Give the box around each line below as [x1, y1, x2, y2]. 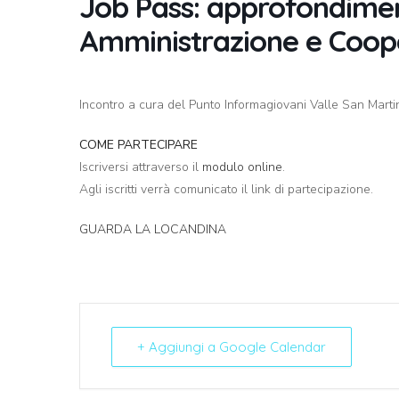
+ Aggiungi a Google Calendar [137, 338, 326, 356]
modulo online [202, 159, 282, 176]
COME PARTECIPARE [79, 136, 198, 154]
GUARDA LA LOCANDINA [79, 221, 226, 239]
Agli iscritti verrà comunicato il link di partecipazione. [79, 181, 373, 199]
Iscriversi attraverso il [79, 159, 202, 176]
